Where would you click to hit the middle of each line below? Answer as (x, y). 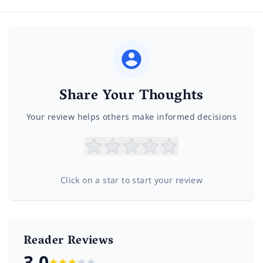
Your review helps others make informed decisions (131, 117)
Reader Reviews (69, 242)
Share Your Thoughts (131, 97)
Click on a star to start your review (131, 180)
